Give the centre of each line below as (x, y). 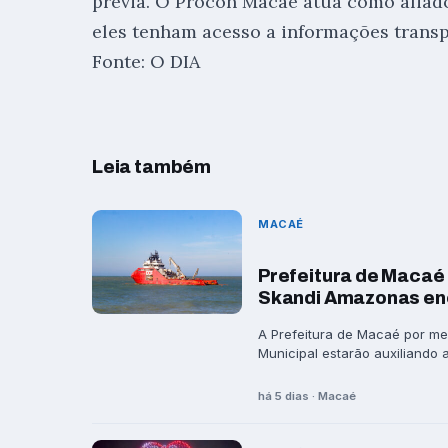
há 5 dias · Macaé (307, 396)
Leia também (152, 166)
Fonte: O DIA (146, 61)
